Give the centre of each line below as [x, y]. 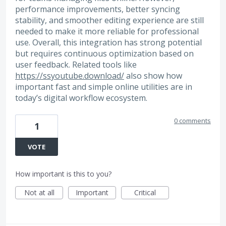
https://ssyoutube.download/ [70, 75]
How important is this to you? [63, 174]
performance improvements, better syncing [98, 9]
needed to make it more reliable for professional [107, 31]
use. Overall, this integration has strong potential [108, 42]
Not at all [39, 192]
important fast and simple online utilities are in [104, 87]
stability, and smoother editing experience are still [109, 20]
